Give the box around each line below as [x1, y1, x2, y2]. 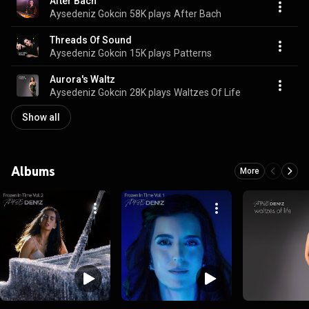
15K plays [130, 47, 171, 59]
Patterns [174, 47, 212, 59]
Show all [22, 112, 60, 123]
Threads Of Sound [50, 34, 132, 46]
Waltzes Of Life [174, 86, 241, 98]
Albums [11, 163, 55, 179]
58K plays [130, 8, 171, 19]
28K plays [130, 86, 171, 98]
